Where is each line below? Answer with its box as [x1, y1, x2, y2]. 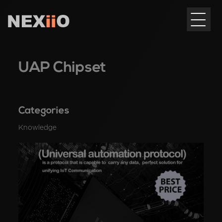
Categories [18, 106, 70, 116]
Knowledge [18, 125, 57, 131]
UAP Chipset [18, 60, 107, 76]
